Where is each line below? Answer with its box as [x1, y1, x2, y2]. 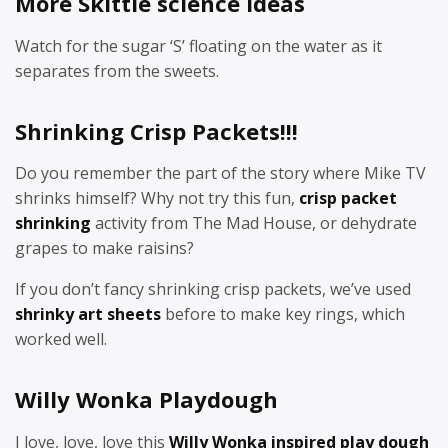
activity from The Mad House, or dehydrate [91, 212, 417, 234]
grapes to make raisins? [15, 237, 194, 259]
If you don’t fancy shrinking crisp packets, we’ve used [15, 278, 411, 300]
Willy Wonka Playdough [15, 384, 278, 414]
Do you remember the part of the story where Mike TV [15, 162, 426, 184]
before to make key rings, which [161, 303, 405, 325]
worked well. [15, 328, 107, 350]
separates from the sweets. [15, 59, 219, 82]
